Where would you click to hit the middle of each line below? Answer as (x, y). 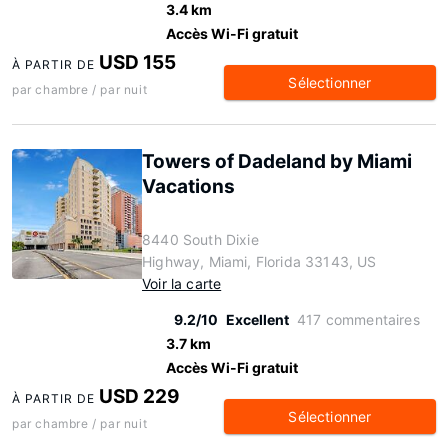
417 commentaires (358, 319)
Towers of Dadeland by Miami (277, 161)
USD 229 (140, 396)
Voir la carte (182, 283)
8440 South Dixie (200, 239)
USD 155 (138, 62)
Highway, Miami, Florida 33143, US (259, 261)
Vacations (188, 186)
